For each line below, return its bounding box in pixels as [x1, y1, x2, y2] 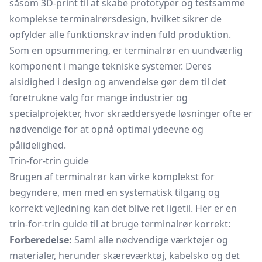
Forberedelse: [9, 233, 72, 246]
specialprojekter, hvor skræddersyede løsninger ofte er [9, 107, 253, 120]
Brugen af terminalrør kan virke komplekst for [9, 170, 215, 183]
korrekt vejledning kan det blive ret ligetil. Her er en [9, 202, 237, 215]
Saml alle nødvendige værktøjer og [72, 233, 228, 246]
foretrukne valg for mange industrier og [9, 91, 188, 104]
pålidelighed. [9, 139, 66, 151]
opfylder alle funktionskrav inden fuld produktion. [9, 28, 231, 41]
